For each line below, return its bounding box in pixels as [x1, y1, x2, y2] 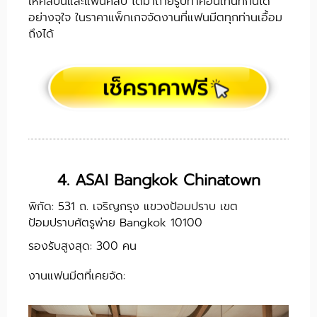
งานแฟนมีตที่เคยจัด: [28, 267, 125, 285]
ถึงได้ [28, 25, 54, 42]
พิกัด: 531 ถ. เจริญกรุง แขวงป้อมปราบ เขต [28, 198, 238, 216]
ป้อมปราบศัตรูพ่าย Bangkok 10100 [28, 214, 202, 232]
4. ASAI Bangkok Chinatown [57, 168, 260, 192]
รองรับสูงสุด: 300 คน [28, 238, 137, 255]
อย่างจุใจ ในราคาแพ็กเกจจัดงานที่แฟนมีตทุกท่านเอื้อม [28, 8, 282, 26]
